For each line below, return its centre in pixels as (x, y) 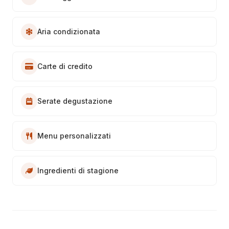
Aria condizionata (69, 31)
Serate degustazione (75, 101)
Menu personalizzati (74, 135)
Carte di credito (65, 66)
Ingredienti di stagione (78, 170)
